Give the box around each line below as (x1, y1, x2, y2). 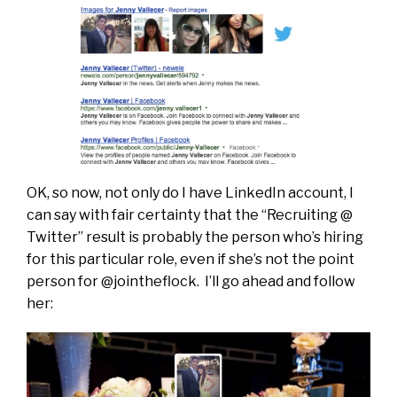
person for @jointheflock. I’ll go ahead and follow (27, 272, 355, 290)
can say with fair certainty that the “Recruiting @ (27, 206, 353, 223)
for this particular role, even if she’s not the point (27, 250, 354, 268)
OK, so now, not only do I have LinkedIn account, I (27, 183, 354, 201)
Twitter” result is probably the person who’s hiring (27, 228, 363, 245)
